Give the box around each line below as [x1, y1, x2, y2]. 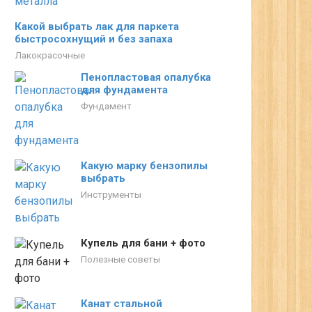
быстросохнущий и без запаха [15, 33, 173, 45]
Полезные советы [81, 253, 160, 265]
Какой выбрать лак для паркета [15, 20, 179, 33]
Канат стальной [81, 297, 162, 310]
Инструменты [81, 189, 141, 200]
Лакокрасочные [15, 49, 85, 61]
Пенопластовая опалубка [81, 71, 211, 84]
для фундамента [81, 84, 168, 96]
